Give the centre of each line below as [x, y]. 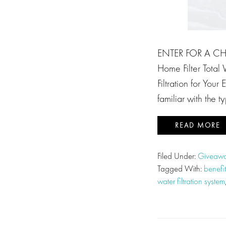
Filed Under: [178, 156]
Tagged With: [181, 168]
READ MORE [198, 125]
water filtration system [191, 181]
